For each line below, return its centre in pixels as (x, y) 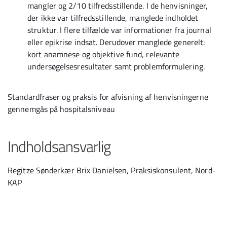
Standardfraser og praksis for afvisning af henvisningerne (108, 97)
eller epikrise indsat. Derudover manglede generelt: (116, 42)
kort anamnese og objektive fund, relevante (104, 54)
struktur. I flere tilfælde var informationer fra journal (119, 30)
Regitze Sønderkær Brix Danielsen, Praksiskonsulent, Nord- (112, 170)
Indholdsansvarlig (59, 146)
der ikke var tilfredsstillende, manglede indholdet (113, 18)
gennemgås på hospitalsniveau (62, 109)
